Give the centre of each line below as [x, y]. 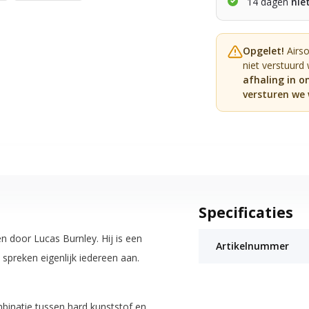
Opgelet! [264, 50]
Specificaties [246, 212]
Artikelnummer [252, 246]
